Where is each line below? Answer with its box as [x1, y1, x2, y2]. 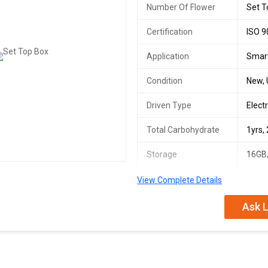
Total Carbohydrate [147, 125, 220, 135]
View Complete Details [137, 175, 223, 185]
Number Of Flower [147, 2, 216, 12]
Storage [147, 150, 178, 159]
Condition [147, 76, 183, 86]
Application [147, 51, 190, 61]
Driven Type [147, 100, 192, 110]
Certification [147, 27, 193, 36]
